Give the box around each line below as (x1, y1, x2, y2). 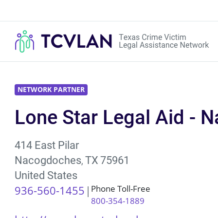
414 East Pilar (15, 138, 79, 152)
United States (15, 168, 77, 182)
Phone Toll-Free (91, 183, 150, 195)
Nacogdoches (15, 153, 81, 167)
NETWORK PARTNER (18, 85, 85, 94)
